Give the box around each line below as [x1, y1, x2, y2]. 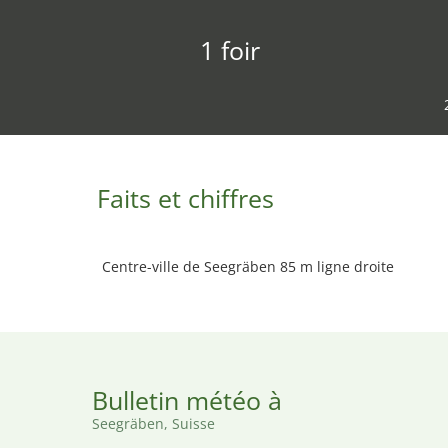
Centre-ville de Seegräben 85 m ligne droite [102, 257, 394, 276]
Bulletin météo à [92, 383, 282, 417]
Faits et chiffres [97, 181, 274, 215]
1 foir [199, 33, 260, 67]
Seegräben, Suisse [92, 414, 215, 433]
